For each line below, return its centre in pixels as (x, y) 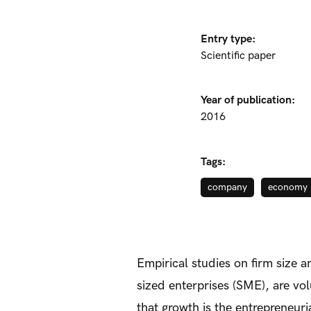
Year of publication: (248, 100)
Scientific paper (238, 56)
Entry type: (228, 39)
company (227, 187)
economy (288, 187)
